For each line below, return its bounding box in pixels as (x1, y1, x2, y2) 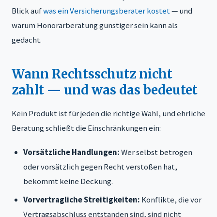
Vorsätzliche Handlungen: (23, 146, 120, 157)
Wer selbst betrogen (120, 146, 192, 157)
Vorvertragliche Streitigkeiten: (23, 194, 140, 205)
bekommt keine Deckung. (23, 175, 113, 186)
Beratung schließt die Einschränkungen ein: (12, 122, 161, 133)
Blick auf (12, 5, 43, 16)
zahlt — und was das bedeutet (12, 82, 198, 98)
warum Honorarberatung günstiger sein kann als (12, 19, 178, 31)
